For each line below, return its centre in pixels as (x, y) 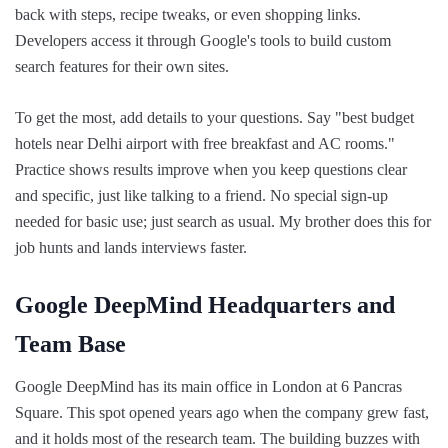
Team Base (70, 343)
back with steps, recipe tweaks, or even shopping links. (188, 14)
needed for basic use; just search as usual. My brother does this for (223, 221)
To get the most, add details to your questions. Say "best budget (214, 117)
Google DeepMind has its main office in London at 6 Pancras (208, 386)
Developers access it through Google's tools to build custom (203, 40)
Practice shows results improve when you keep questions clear (211, 169)
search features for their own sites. (122, 66)
